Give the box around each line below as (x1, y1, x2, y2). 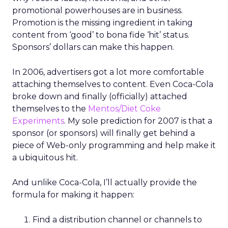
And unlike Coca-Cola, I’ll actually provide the (12, 178, 197, 187)
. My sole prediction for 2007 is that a (64, 116, 212, 126)
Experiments (12, 116, 64, 126)
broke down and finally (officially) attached (12, 92, 187, 101)
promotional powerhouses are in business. (12, 6, 183, 15)
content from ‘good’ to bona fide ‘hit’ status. (12, 30, 189, 40)
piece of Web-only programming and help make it (12, 140, 216, 150)
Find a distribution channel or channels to (33, 215, 202, 224)
